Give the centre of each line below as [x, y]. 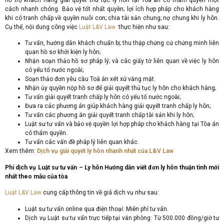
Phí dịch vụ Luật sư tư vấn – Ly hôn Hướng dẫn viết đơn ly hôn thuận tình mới [112, 167]
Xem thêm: [21, 151]
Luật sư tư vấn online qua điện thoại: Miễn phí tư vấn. [97, 209]
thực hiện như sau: [142, 27]
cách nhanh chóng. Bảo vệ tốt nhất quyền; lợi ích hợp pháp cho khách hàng [112, 9]
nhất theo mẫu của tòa [36, 176]
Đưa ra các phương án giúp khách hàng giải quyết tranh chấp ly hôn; [118, 106]
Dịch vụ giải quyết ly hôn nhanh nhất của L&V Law [105, 151]
